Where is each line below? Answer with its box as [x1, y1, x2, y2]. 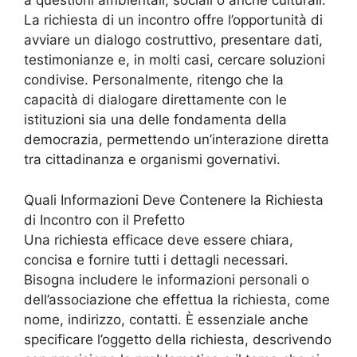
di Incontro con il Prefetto [24, 211, 185, 228]
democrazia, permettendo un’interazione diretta [24, 131, 329, 148]
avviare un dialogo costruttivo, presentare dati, [24, 32, 323, 49]
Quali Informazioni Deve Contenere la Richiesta [24, 191, 324, 208]
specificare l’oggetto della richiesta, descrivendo [24, 331, 331, 347]
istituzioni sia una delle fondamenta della [24, 112, 287, 128]
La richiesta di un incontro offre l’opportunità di [24, 12, 323, 29]
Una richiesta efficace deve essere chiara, [24, 231, 293, 248]
